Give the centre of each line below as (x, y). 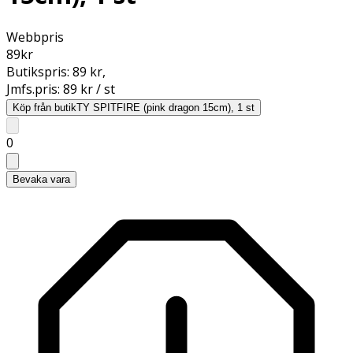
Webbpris (35, 37)
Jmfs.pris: (35, 89)
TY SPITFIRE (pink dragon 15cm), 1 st (165, 107)
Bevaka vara (41, 179)
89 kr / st (89, 89)
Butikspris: (39, 71)
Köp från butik (45, 107)
